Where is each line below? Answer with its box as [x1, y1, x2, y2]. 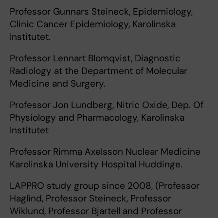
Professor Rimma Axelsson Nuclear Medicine [10, 145, 200, 158]
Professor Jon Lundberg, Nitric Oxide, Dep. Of [10, 99, 203, 111]
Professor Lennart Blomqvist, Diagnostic [10, 52, 181, 64]
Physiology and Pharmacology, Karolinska [10, 111, 184, 124]
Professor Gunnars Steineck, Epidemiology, [10, 5, 193, 18]
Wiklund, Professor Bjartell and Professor [10, 205, 182, 217]
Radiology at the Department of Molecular [10, 65, 187, 77]
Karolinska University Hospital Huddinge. [10, 158, 182, 170]
